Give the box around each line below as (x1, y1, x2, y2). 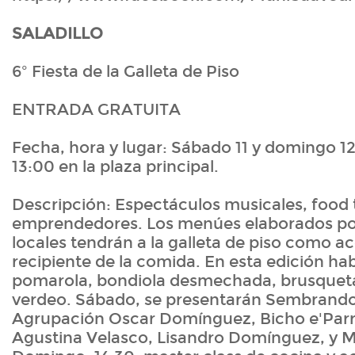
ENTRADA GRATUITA (12, 100, 181, 120)
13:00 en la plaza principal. (12, 157, 219, 177)
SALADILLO (12, 24, 103, 44)
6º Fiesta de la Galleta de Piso (12, 62, 247, 82)
